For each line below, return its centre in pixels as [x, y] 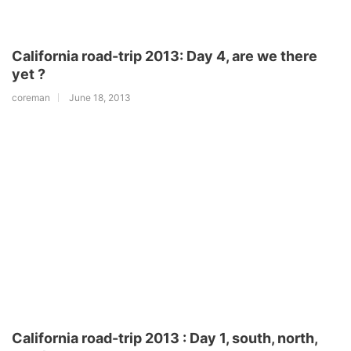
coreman [31, 97]
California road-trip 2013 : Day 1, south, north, [165, 338]
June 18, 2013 [100, 97]
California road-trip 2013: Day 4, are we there [165, 56]
